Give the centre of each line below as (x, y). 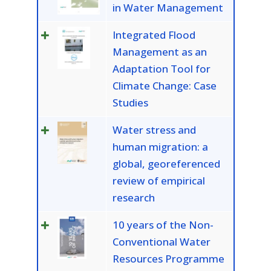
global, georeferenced (166, 164)
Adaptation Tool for (161, 69)
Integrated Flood (154, 35)
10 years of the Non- (163, 225)
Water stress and (154, 130)
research (133, 198)
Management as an (159, 52)
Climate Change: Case (164, 86)
